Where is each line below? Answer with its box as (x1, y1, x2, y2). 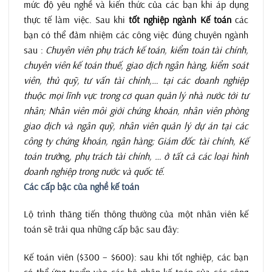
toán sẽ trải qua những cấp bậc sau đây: (24, 223, 179, 236)
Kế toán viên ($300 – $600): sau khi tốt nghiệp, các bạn (24, 251, 248, 263)
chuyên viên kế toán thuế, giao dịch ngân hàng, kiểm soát (24, 58, 248, 71)
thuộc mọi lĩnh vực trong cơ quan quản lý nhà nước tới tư (24, 89, 248, 101)
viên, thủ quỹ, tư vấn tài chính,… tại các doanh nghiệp (24, 73, 248, 86)
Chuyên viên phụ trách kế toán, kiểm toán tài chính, (42, 43, 249, 56)
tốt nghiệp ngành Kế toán (129, 13, 231, 25)
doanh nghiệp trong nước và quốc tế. (24, 165, 165, 177)
